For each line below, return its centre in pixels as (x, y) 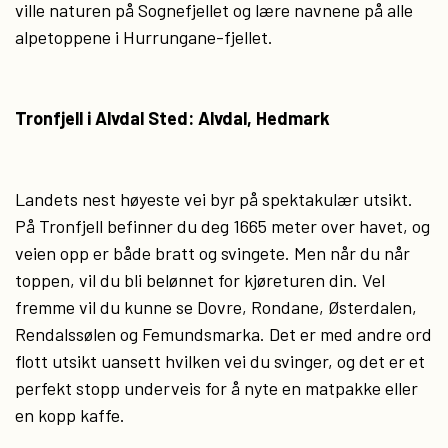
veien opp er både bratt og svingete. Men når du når (212, 253)
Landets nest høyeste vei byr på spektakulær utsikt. (214, 199)
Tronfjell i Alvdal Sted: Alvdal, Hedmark (172, 118)
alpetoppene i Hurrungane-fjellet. (144, 37)
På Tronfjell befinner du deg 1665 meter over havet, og (222, 226)
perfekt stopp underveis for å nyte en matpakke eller (216, 388)
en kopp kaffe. (70, 415)
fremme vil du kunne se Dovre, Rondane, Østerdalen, (216, 307)
